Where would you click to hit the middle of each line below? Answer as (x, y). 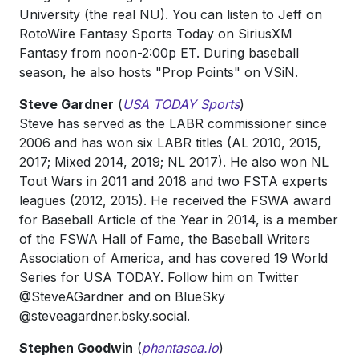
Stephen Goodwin (76, 348)
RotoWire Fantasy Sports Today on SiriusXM (156, 34)
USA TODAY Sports (181, 104)
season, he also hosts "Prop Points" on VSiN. (159, 72)
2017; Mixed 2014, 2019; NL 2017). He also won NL (174, 162)
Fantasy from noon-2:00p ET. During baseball (159, 53)
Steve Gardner (67, 104)
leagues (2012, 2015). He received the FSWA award (175, 200)
